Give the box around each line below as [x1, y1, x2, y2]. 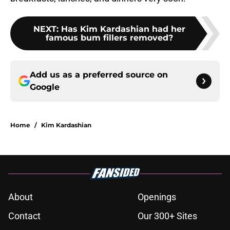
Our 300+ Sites [138, 210, 197, 222]
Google [30, 82, 60, 92]
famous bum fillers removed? [46, 33, 173, 43]
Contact [8, 210, 41, 222]
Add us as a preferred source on [30, 70, 168, 80]
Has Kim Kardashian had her [61, 24, 185, 34]
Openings [138, 191, 176, 203]
